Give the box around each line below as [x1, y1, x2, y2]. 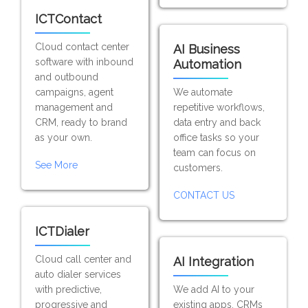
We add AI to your [173, 284, 254, 295]
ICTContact [35, 12, 102, 26]
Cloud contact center [35, 41, 130, 52]
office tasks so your [173, 132, 259, 143]
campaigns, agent [35, 87, 114, 98]
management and [35, 102, 113, 113]
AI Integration [173, 254, 254, 269]
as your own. [35, 132, 93, 143]
